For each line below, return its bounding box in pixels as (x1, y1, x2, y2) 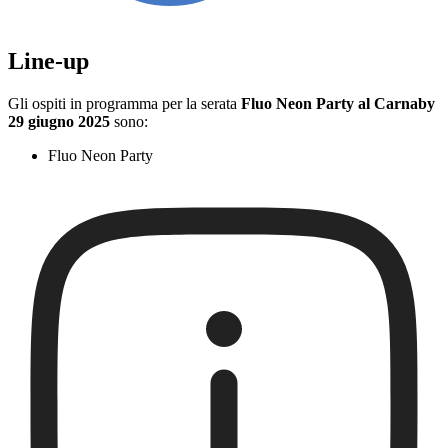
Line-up (8, 48, 89, 75)
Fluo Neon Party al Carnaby (241, 95, 435, 113)
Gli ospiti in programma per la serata (8, 95, 241, 113)
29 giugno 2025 (8, 113, 110, 131)
